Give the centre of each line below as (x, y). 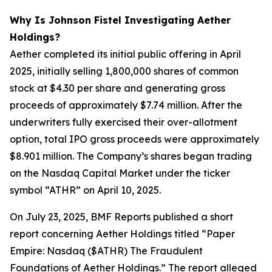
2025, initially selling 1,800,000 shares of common (124, 71)
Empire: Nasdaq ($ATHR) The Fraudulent (106, 251)
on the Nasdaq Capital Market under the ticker (120, 173)
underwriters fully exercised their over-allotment (124, 122)
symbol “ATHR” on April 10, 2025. (85, 190)
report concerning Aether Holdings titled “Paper (122, 234)
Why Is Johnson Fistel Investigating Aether (120, 20)
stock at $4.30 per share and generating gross (117, 88)
